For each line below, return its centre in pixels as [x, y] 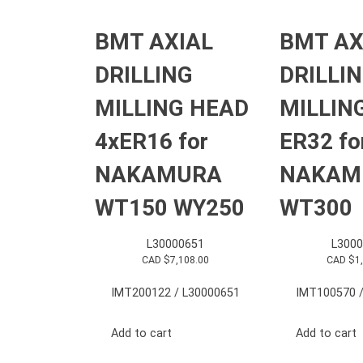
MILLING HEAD [172, 109]
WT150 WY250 [170, 208]
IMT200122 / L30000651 [175, 293]
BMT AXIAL [154, 42]
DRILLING [144, 75]
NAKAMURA [158, 175]
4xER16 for [152, 142]
